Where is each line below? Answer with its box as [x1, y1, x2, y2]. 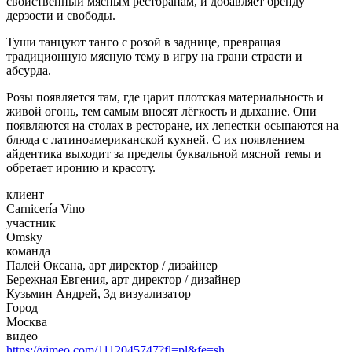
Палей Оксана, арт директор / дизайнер [6, 258, 218, 272]
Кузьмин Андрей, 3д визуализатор [6, 286, 191, 300]
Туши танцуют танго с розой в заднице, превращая [6, 35, 280, 49]
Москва [6, 314, 47, 328]
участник [6, 215, 56, 229]
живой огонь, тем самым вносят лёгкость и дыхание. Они [6, 104, 317, 118]
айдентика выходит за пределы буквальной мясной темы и [6, 146, 321, 160]
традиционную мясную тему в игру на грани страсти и [6, 49, 302, 63]
